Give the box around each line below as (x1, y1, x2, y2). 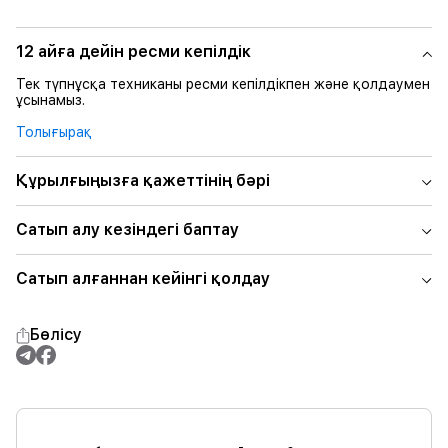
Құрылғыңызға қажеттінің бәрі (16, 171, 270, 190)
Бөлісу (30, 325, 82, 344)
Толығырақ (16, 124, 92, 140)
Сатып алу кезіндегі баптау (16, 220, 239, 239)
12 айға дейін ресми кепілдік (16, 42, 251, 61)
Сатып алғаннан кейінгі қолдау (16, 269, 270, 288)
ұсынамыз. (16, 92, 85, 108)
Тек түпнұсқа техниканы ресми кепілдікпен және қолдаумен (16, 76, 430, 92)
